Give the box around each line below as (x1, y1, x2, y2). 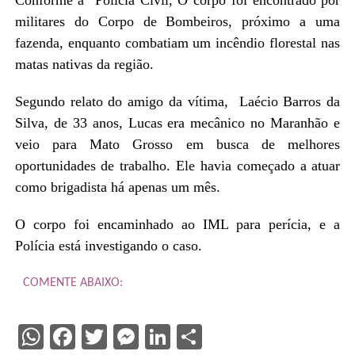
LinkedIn (170, 321, 263, 352)
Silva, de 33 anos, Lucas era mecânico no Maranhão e (14, 114, 341, 131)
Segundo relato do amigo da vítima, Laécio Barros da (14, 93, 341, 109)
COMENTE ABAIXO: (22, 276, 123, 289)
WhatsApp (43, 321, 158, 352)
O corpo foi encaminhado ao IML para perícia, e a (14, 216, 341, 232)
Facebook (74, 321, 181, 352)
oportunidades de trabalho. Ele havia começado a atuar (14, 157, 341, 174)
